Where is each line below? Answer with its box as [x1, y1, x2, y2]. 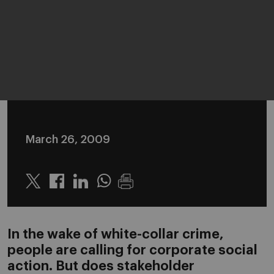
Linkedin [73, 183, 113, 193]
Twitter [25, 183, 60, 193]
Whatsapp [97, 183, 145, 193]
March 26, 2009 [26, 134, 110, 145]
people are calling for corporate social [7, 243, 257, 257]
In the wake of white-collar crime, [7, 228, 223, 242]
